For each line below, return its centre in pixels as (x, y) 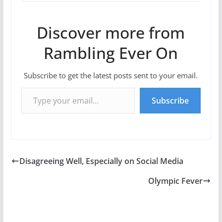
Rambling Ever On (111, 53)
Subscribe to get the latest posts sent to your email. (111, 76)
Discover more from (111, 33)
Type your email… (23, 87)
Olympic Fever (176, 181)
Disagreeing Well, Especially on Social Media (101, 161)
